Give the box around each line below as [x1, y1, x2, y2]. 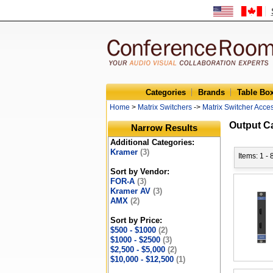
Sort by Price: [110, 216, 162, 225]
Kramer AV [110, 186, 153, 196]
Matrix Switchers [138, 103, 192, 112]
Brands [198, 88, 225, 97]
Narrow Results [131, 122, 197, 133]
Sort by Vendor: [110, 167, 169, 176]
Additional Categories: [110, 138, 194, 147]
